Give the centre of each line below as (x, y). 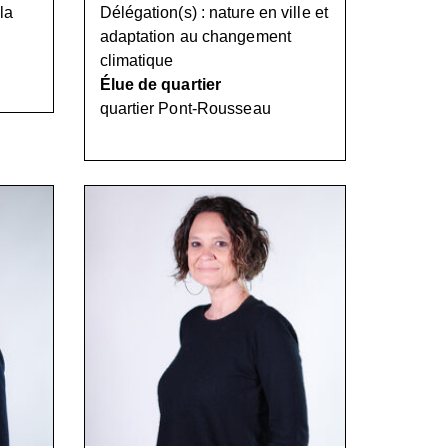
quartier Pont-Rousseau (185, 108)
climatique (136, 60)
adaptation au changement (195, 36)
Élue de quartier (160, 84)
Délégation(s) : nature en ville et (213, 12)
